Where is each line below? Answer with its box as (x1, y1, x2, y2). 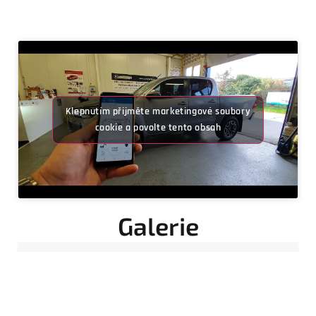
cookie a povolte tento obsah (95, 121, 221, 134)
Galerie (117, 210, 199, 241)
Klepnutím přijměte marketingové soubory (65, 104, 251, 118)
